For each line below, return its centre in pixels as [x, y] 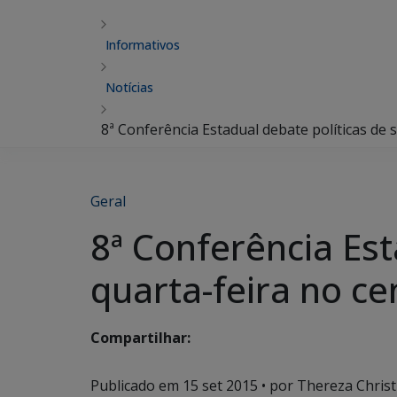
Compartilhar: [140, 338]
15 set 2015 [220, 385]
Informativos [143, 45]
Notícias [129, 87]
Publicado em [136, 385]
